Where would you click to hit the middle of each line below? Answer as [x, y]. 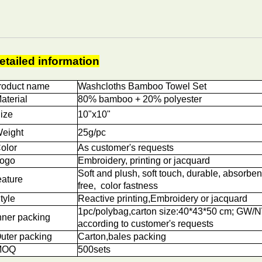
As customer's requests [126, 148]
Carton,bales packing [122, 237]
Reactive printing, [114, 199]
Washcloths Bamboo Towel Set [142, 86]
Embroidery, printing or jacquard [144, 161]
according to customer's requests [146, 224]
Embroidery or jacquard [199, 199]
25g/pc [92, 132]
